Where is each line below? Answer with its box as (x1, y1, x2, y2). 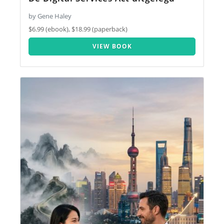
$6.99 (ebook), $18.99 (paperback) (28, 24, 128, 34)
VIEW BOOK (92, 41, 132, 50)
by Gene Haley (28, 11, 72, 20)
